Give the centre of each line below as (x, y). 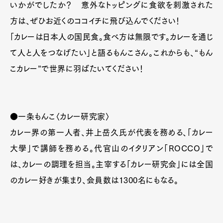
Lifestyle (141, 210)
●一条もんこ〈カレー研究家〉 (64, 117)
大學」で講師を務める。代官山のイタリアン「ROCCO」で (111, 149)
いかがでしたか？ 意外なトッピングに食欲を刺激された (111, 5)
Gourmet (151, 190)
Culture (111, 210)
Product (82, 210)
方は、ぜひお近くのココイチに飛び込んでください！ (95, 21)
